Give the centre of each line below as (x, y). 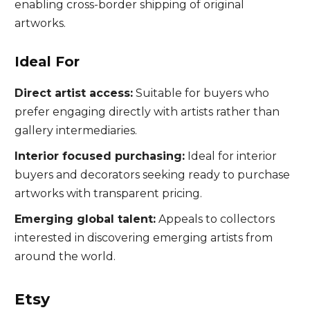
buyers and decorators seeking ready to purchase (152, 175)
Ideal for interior (230, 156)
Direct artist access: (73, 93)
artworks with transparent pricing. (108, 193)
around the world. (65, 256)
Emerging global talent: (85, 219)
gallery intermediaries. (75, 130)
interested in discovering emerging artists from (143, 238)
